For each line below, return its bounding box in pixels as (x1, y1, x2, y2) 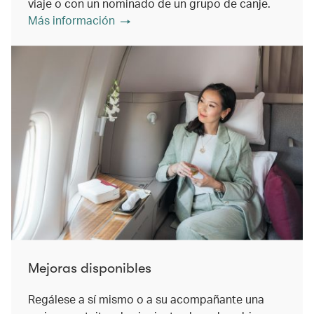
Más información (28, 13, 115, 28)
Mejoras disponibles (28, 259, 151, 276)
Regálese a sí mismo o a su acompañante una (28, 291, 264, 306)
